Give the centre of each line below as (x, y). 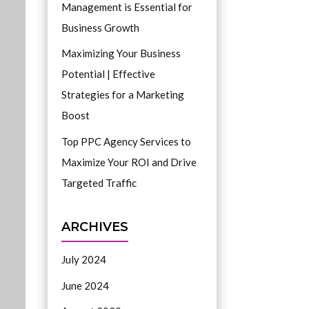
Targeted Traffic (99, 182)
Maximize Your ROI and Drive (129, 162)
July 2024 (83, 259)
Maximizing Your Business (121, 53)
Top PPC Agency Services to (126, 141)
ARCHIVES (94, 227)
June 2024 (85, 285)
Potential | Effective (108, 74)
